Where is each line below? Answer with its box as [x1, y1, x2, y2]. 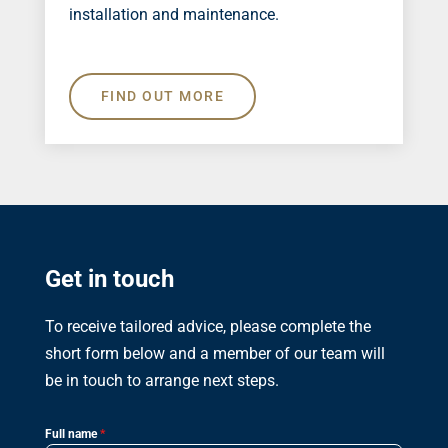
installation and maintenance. [68, 4, 279, 24]
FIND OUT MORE [100, 88, 225, 105]
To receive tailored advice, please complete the [44, 317, 371, 337]
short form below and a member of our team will [44, 344, 385, 364]
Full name [44, 427, 100, 442]
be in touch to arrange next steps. [44, 371, 279, 391]
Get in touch [44, 265, 174, 294]
